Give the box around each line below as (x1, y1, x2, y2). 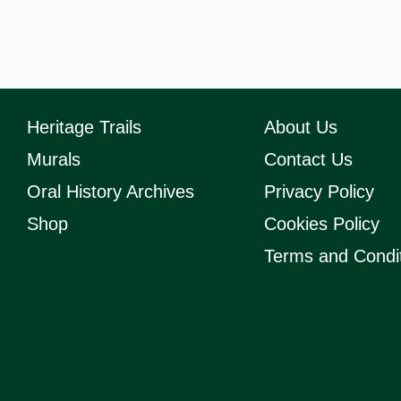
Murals (27, 149, 81, 169)
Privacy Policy (263, 182, 374, 201)
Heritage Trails (27, 117, 141, 137)
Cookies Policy (263, 214, 380, 234)
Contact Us (263, 149, 353, 169)
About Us (263, 117, 337, 137)
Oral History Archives (27, 182, 194, 201)
